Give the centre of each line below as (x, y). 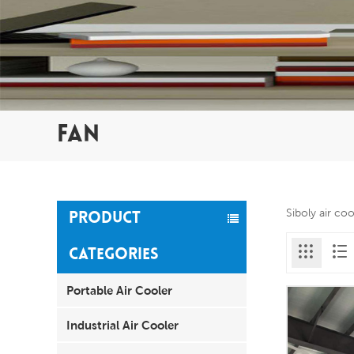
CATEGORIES (114, 255)
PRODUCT (105, 218)
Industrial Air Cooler (122, 324)
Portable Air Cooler (119, 290)
